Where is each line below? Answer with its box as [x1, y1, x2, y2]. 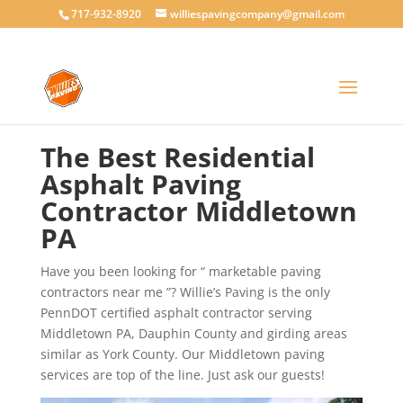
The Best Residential [40, 139, 315, 175]
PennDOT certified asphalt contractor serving [40, 304, 312, 321]
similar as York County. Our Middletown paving [40, 345, 325, 363]
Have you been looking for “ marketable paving [40, 263, 321, 280]
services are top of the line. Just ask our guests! [40, 366, 325, 383]
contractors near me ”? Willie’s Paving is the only [40, 283, 330, 300]
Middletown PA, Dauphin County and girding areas [40, 325, 347, 342]
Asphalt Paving [40, 166, 241, 202]
